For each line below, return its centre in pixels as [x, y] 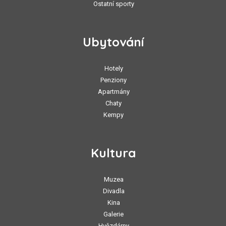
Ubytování [113, 42]
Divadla [114, 191]
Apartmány [114, 92]
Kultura [113, 153]
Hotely [114, 69]
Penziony [114, 80]
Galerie [114, 214]
